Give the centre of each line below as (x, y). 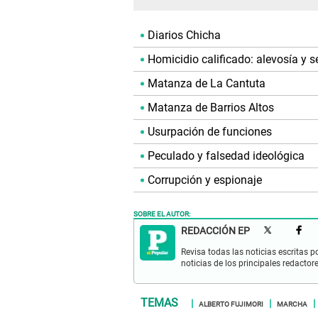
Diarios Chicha (184, 35)
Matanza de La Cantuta (207, 84)
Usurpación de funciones (210, 132)
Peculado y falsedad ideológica (226, 156)
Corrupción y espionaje (205, 180)
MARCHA (292, 303)
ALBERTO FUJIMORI (231, 303)
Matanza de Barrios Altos (211, 108)
